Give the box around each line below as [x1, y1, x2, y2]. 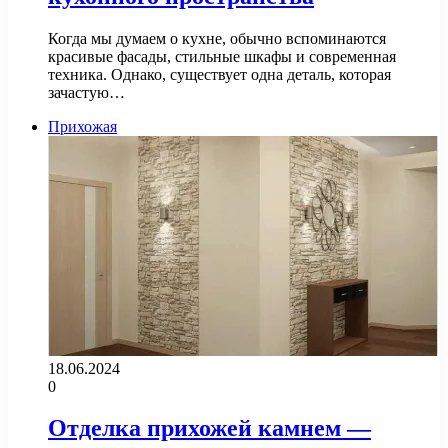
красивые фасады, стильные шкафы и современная [48, 47, 396, 65]
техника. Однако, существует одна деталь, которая [48, 65, 391, 83]
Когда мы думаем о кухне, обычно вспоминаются [48, 29, 386, 47]
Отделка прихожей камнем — [48, 415, 371, 442]
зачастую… [48, 83, 125, 101]
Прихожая [48, 117, 117, 135]
